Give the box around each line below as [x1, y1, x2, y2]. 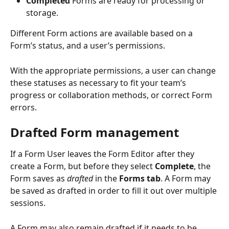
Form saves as [10, 173, 67, 185]
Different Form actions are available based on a [10, 28, 195, 39]
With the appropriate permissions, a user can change [10, 64, 218, 76]
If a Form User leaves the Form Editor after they [10, 148, 196, 160]
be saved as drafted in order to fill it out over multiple [10, 185, 219, 197]
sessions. [10, 197, 45, 209]
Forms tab [119, 173, 161, 185]
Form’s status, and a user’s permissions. [10, 40, 165, 52]
